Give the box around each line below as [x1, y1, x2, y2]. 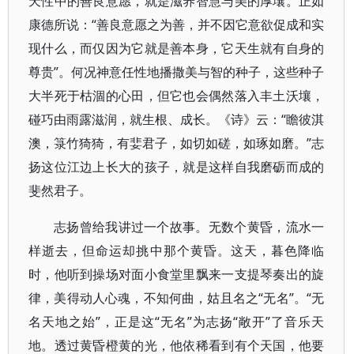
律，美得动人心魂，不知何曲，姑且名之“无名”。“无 [28, 289, 325, 307]
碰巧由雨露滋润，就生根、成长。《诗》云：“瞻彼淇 [28, 111, 325, 128]
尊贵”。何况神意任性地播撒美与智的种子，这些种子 [28, 63, 325, 81]
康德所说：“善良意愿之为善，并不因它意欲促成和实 [28, 16, 325, 33]
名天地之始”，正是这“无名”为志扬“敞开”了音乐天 [28, 313, 325, 330]
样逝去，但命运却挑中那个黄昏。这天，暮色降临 [28, 242, 325, 259]
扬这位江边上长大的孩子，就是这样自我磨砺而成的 [28, 158, 325, 175]
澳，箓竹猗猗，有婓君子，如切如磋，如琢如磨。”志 [28, 134, 325, 152]
